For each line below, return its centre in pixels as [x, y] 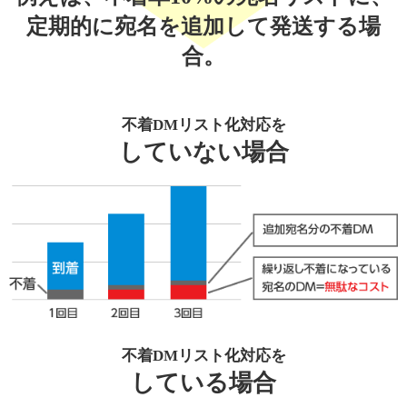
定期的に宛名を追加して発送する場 [203, 26]
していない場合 [203, 153]
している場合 [203, 383]
